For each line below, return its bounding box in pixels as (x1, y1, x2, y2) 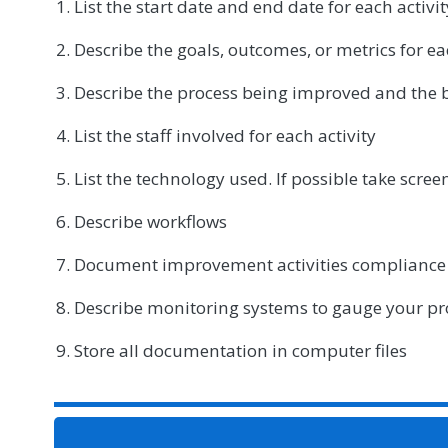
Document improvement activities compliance (74, 252, 446, 276)
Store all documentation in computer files (74, 338, 407, 362)
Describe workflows (74, 209, 227, 233)
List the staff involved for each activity (74, 123, 376, 147)
